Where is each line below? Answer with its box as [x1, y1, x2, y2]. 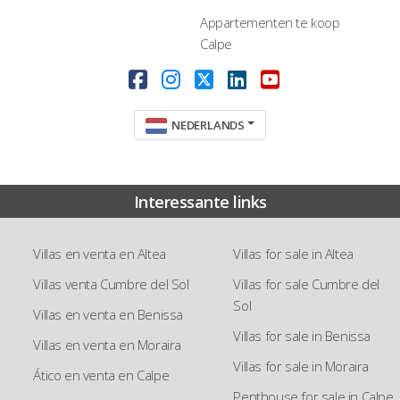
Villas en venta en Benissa [33, 304, 183, 323]
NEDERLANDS [171, 117, 245, 134]
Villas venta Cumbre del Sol [33, 274, 189, 293]
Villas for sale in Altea [233, 244, 354, 262]
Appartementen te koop [199, 13, 340, 31]
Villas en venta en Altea [33, 244, 166, 262]
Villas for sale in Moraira [233, 356, 369, 375]
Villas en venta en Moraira [33, 335, 181, 354]
